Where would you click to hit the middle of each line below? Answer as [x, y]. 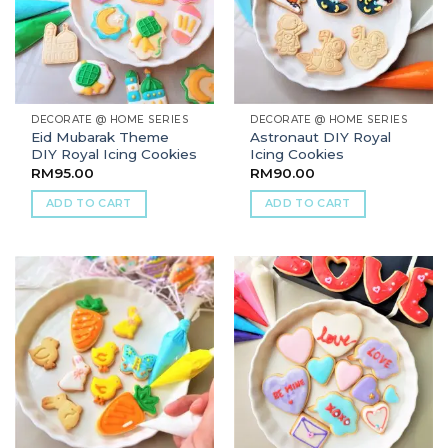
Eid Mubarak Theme [100, 137]
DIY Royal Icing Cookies [114, 154]
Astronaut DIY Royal [321, 137]
